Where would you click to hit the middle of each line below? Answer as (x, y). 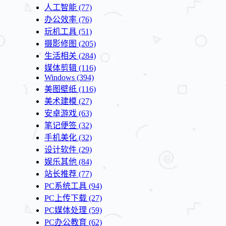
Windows (60, 77)
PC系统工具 (66, 186)
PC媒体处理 (66, 210)
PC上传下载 (66, 198)
